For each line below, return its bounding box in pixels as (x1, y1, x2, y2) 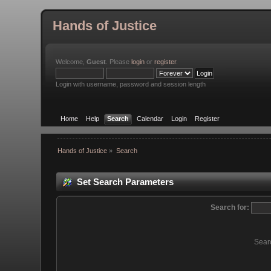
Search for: (211, 203, 249, 212)
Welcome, (56, 58, 87, 65)
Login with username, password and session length (56, 80, 206, 88)
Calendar (136, 114, 163, 122)
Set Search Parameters (77, 176, 174, 187)
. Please (106, 58, 132, 65)
